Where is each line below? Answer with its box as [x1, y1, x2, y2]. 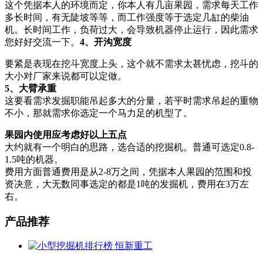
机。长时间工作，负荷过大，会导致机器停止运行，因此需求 [5, 24, 258, 35]
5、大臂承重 [5, 83, 56, 93]
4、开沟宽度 [80, 36, 131, 47]
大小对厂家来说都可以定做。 [5, 70, 127, 81]
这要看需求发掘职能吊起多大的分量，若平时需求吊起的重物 [5, 95, 258, 106]
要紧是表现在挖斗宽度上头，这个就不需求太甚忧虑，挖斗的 [5, 58, 258, 69]
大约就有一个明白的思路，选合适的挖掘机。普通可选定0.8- [5, 141, 254, 152]
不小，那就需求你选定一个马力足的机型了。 [5, 107, 193, 118]
